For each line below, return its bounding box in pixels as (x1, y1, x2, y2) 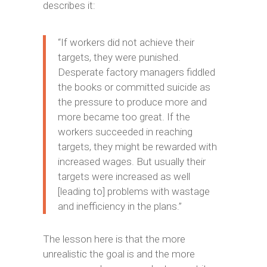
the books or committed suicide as (57, 81, 210, 93)
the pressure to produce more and (57, 96, 207, 108)
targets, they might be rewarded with (57, 141, 217, 153)
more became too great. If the (57, 111, 190, 123)
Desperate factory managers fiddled (57, 66, 215, 78)
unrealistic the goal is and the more (42, 248, 195, 260)
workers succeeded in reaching (57, 126, 193, 138)
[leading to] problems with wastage (57, 185, 210, 197)
